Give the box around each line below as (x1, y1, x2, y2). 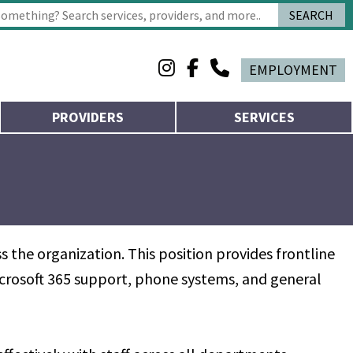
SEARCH (289, 7, 334, 23)
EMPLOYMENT (249, 61, 337, 79)
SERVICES (233, 108, 295, 126)
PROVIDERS (51, 108, 124, 126)
